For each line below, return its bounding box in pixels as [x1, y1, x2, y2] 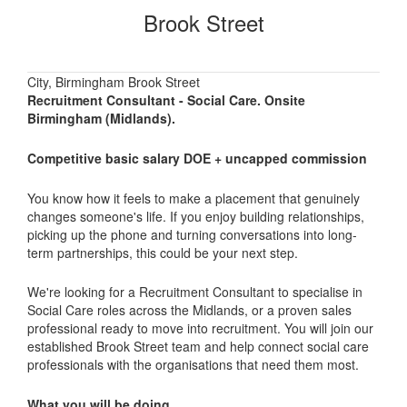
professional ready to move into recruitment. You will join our [27, 319, 373, 338]
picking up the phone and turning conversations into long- [27, 224, 357, 243]
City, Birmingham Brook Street [27, 73, 200, 91]
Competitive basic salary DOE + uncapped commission [27, 148, 367, 167]
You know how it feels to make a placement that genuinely [27, 188, 360, 207]
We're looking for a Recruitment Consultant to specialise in [27, 283, 362, 302]
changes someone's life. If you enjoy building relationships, [27, 206, 364, 225]
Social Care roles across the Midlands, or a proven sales [27, 301, 352, 320]
